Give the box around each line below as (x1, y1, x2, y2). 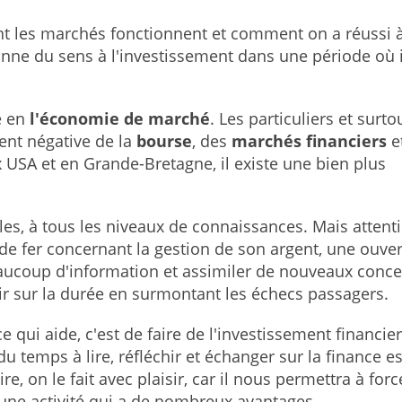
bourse (136, 130, 192, 152)
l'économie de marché (30, 108, 210, 129)
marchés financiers (232, 130, 387, 152)
